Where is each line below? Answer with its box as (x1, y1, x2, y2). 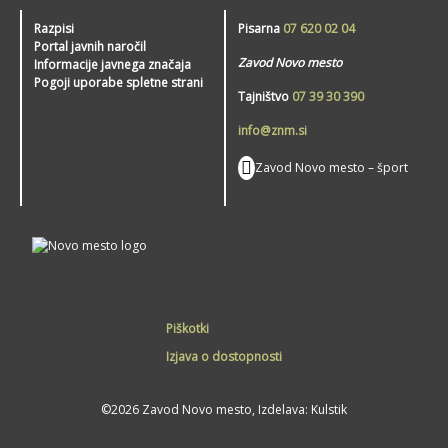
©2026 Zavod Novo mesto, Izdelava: (101, 401, 311, 419)
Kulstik (311, 401, 347, 419)
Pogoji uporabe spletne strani (34, 74, 203, 92)
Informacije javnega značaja (34, 56, 191, 74)
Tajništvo (238, 88, 292, 106)
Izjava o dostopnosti (166, 348, 282, 366)
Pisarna (238, 20, 283, 38)
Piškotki (166, 320, 209, 338)
